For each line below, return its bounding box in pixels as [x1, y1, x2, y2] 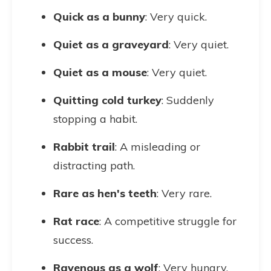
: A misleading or [115, 140, 200, 154]
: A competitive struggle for [99, 214, 237, 228]
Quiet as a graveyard [53, 38, 169, 51]
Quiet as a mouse [53, 65, 147, 79]
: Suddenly [162, 93, 214, 107]
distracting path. [53, 158, 135, 172]
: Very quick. [145, 10, 207, 24]
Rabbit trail [53, 140, 115, 154]
